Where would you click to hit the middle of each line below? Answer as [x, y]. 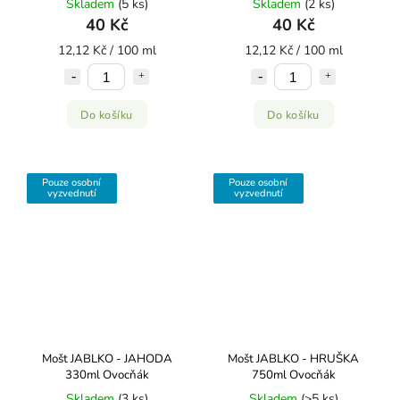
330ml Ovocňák [107, 375]
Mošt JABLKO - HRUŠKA [293, 359]
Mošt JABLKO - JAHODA [107, 359]
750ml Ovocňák [293, 375]
